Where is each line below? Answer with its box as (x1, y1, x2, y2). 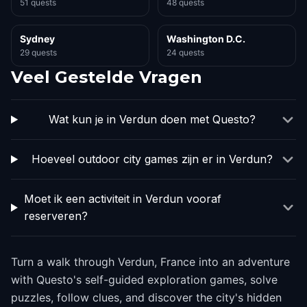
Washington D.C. (167, 33, 245, 45)
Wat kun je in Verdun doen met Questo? (48, 112, 256, 126)
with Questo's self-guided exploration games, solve (11, 273, 278, 286)
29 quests (20, 47, 57, 58)
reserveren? (23, 209, 88, 223)
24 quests (167, 47, 204, 58)
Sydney (20, 33, 55, 45)
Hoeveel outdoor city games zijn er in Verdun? (31, 152, 273, 166)
